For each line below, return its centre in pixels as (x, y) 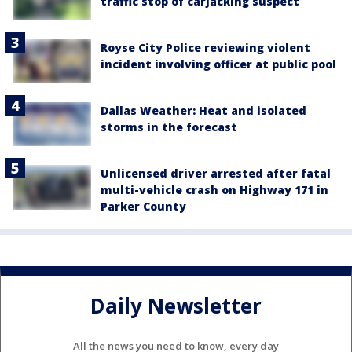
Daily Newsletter (176, 305)
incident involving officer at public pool (218, 64)
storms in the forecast (169, 127)
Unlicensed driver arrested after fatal (216, 174)
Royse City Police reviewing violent (205, 47)
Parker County (143, 207)
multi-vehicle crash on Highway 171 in (214, 190)
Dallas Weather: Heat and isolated (203, 111)
